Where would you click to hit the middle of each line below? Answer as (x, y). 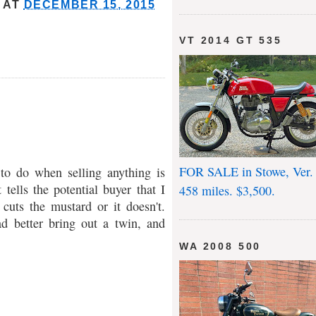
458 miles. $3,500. (227, 190)
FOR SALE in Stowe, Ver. (246, 171)
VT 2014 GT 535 (231, 41)
